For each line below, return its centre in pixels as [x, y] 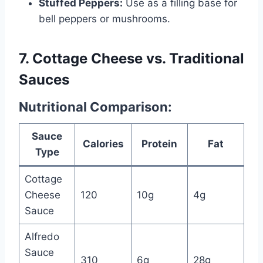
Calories [103, 144]
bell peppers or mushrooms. [104, 18]
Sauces [44, 79]
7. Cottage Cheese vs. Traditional [131, 58]
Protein [159, 144]
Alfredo [42, 236]
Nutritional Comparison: [95, 107]
